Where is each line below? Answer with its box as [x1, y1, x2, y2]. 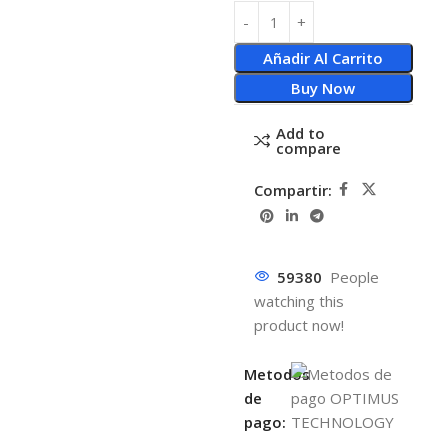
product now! [253, 315, 344, 335]
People [329, 267, 379, 287]
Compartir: [253, 179, 332, 200]
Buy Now [291, 78, 356, 98]
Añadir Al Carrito [263, 48, 384, 68]
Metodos [243, 364, 310, 384]
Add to [275, 123, 325, 143]
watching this [253, 291, 344, 311]
